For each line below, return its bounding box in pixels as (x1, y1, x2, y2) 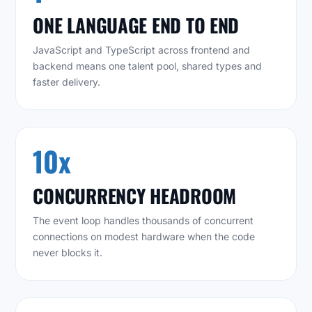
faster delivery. (33, 76, 101, 88)
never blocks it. (33, 247, 103, 259)
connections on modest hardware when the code (33, 231, 256, 243)
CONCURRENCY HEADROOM (33, 182, 237, 210)
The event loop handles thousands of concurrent (33, 214, 254, 227)
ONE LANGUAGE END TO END (33, 11, 240, 40)
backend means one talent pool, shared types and (33, 60, 263, 72)
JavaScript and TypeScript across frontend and (33, 44, 251, 56)
